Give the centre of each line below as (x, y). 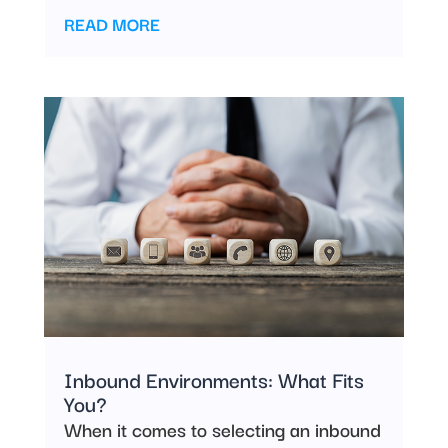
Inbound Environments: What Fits (213, 379)
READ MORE (111, 23)
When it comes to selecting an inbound (222, 429)
